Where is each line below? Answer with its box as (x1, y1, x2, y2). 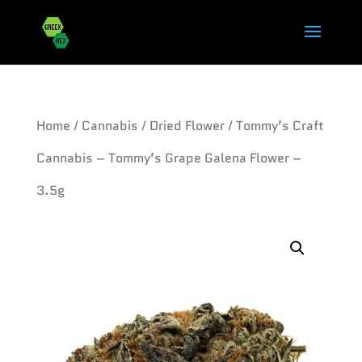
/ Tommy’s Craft (224, 116, 324, 135)
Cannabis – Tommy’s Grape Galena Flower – (36, 149, 301, 167)
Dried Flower (149, 116, 225, 135)
